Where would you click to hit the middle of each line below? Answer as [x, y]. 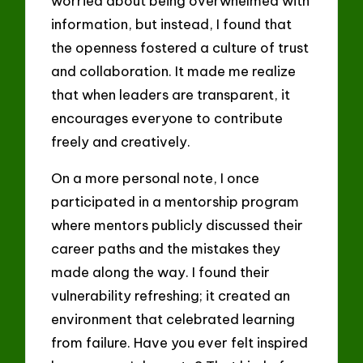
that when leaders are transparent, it [171, 95]
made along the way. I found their [161, 271]
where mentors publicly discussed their [177, 224]
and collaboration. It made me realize [174, 71]
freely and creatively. [121, 142]
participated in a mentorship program [175, 201]
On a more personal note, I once [156, 177]
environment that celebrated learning [173, 318]
